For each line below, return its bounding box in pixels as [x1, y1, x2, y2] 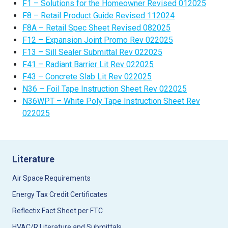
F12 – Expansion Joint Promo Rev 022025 [22, 35, 173, 45]
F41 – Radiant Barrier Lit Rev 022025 [22, 60, 154, 69]
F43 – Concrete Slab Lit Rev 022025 [22, 72, 152, 81]
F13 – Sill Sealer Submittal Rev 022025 [22, 47, 162, 57]
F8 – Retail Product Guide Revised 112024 [22, 11, 175, 20]
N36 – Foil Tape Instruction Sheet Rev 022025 [22, 84, 187, 94]
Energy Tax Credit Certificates [12, 190, 107, 198]
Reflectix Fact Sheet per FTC [12, 207, 103, 215]
